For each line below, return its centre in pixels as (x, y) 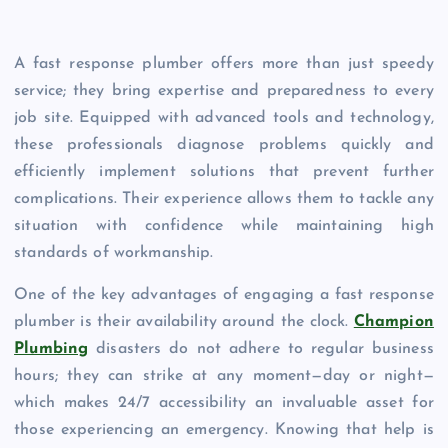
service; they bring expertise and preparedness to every (224, 91)
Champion (393, 321)
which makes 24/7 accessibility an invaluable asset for (224, 402)
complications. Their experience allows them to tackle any (224, 199)
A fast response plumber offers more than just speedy (224, 64)
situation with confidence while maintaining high (224, 226)
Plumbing (51, 348)
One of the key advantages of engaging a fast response (224, 294)
